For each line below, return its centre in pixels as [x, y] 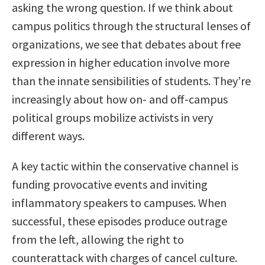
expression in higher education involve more [121, 63]
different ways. [48, 136]
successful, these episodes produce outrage [119, 221]
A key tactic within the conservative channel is [125, 166]
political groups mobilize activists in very [112, 118]
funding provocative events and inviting [110, 185]
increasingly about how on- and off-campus [120, 99]
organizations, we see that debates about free [126, 44]
